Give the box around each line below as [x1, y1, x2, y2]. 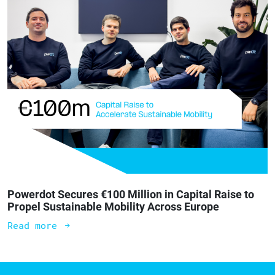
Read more [7, 219, 63, 232]
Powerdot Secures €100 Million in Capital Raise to [7, 188, 254, 201]
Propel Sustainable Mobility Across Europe [7, 200, 219, 214]
